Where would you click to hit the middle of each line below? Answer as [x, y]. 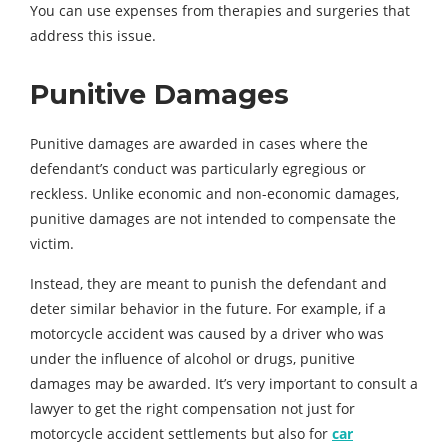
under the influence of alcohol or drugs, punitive [192, 359]
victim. [52, 244]
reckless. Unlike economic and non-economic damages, [214, 194]
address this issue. [93, 36]
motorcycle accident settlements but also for [181, 434]
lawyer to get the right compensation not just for [192, 409]
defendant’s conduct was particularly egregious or [198, 169]
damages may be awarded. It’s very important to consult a [224, 384]
